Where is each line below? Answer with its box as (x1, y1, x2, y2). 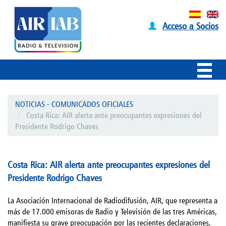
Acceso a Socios (162, 20, 218, 31)
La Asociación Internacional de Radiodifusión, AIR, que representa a (8, 195, 217, 205)
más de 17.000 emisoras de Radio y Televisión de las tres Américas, (8, 206, 217, 216)
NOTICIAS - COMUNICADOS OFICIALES (15, 99, 133, 109)
